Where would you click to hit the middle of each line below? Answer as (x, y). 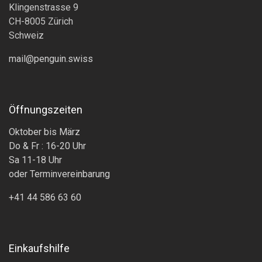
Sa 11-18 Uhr (35, 160)
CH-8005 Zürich (41, 22)
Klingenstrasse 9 (44, 8)
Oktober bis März (44, 132)
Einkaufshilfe (39, 249)
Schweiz (27, 36)
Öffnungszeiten (46, 110)
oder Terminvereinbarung (61, 174)
